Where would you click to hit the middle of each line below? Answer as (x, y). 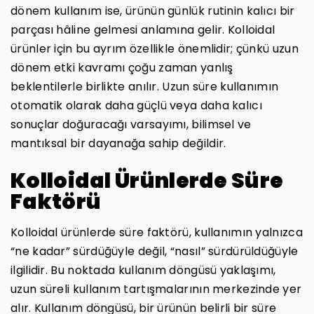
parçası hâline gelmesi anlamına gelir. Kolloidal (143, 29)
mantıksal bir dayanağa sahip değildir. (118, 143)
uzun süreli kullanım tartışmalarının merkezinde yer (156, 289)
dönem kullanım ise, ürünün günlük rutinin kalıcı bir (153, 11)
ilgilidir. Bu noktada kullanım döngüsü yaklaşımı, (143, 270)
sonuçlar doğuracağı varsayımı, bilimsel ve (131, 124)
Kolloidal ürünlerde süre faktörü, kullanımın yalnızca (157, 232)
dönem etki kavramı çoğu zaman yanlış (122, 67)
